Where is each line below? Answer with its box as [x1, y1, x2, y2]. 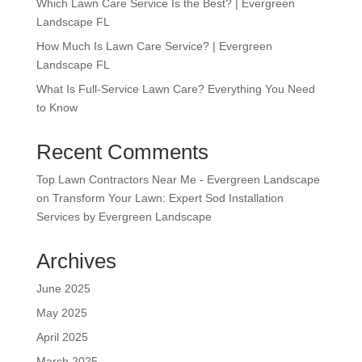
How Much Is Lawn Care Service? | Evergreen [36, 40, 272, 53]
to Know [36, 101, 78, 115]
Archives [36, 249, 116, 274]
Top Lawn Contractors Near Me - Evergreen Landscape [36, 173, 320, 187]
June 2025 [36, 282, 90, 296]
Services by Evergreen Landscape [36, 210, 212, 224]
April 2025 [36, 330, 88, 344]
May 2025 [36, 306, 87, 320]
